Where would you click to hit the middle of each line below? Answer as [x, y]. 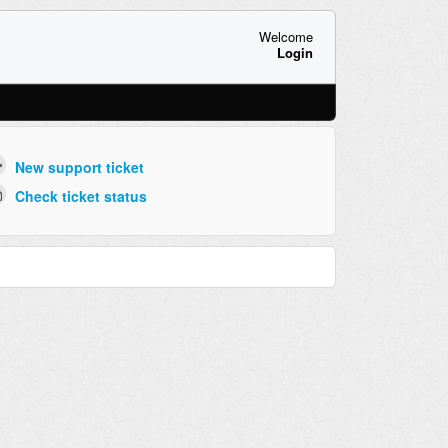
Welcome [285, 36]
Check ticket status [80, 195]
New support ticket [79, 167]
